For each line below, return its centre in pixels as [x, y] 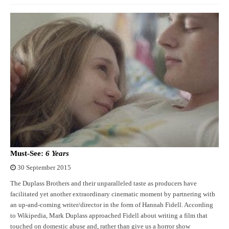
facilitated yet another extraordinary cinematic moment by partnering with [113, 194]
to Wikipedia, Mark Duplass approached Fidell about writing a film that [109, 216]
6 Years [57, 154]
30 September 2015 [44, 168]
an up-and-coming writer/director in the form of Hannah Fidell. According [112, 205]
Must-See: [28, 154]
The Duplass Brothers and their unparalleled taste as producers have [104, 184]
